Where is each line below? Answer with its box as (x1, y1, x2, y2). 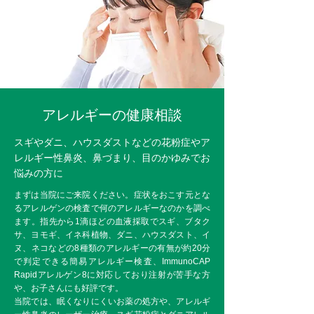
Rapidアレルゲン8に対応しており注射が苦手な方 (14, 270, 210, 280)
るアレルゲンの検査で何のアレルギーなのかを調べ (14, 203, 210, 213)
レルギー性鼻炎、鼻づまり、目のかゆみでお (14, 152, 210, 163)
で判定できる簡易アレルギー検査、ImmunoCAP (14, 257, 210, 266)
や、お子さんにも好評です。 (14, 283, 123, 293)
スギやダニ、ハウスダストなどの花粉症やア (14, 137, 210, 148)
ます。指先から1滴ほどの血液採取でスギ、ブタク (14, 217, 210, 226)
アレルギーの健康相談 (42, 107, 182, 123)
